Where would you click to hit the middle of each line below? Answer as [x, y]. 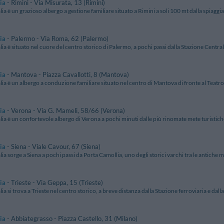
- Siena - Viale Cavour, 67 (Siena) [53, 147]
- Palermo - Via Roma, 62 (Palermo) [57, 39]
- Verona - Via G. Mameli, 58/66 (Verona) [65, 111]
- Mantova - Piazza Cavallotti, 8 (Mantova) [67, 75]
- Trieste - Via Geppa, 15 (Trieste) [54, 183]
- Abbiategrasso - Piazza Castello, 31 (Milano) [71, 219]
